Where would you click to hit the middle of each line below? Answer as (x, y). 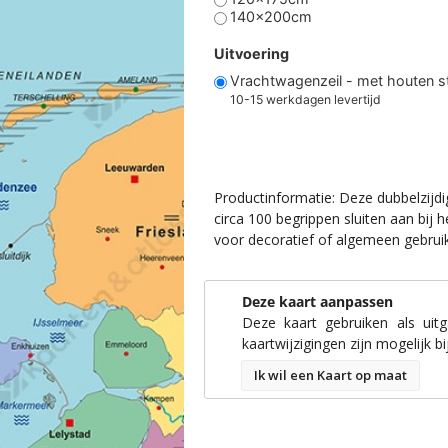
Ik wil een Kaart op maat (328, 375)
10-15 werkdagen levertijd (305, 99)
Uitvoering (251, 53)
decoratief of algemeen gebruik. (314, 240)
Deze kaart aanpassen (317, 302)
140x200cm (270, 17)
